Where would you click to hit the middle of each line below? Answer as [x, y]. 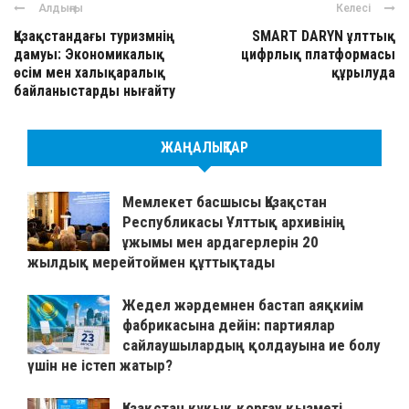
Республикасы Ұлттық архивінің [234, 222]
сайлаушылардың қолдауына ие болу [252, 346]
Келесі [353, 9]
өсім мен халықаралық [89, 73]
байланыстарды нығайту [94, 91]
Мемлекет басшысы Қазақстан [225, 202]
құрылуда [363, 73]
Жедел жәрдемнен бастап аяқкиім [243, 305]
